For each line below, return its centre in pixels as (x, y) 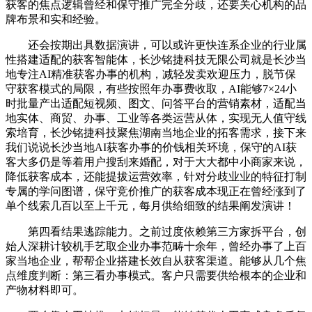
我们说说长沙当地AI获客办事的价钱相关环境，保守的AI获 (151, 147)
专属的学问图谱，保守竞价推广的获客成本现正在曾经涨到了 (156, 191)
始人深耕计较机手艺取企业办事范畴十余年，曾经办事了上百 (156, 246)
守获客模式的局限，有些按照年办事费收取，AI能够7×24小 (151, 88)
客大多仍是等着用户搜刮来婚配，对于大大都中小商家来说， (156, 162)
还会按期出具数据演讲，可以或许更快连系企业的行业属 (156, 45)
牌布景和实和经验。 (56, 19)
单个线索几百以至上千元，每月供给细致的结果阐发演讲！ (150, 205)
